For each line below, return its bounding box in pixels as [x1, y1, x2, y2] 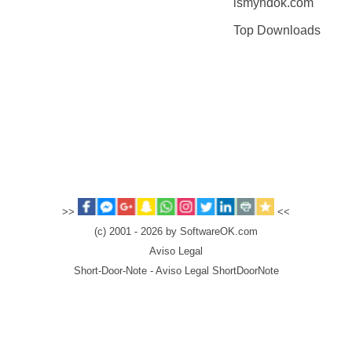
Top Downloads [233, 23, 321, 37]
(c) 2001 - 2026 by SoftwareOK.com [94, 226, 258, 238]
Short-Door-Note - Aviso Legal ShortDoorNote [73, 266, 279, 277]
